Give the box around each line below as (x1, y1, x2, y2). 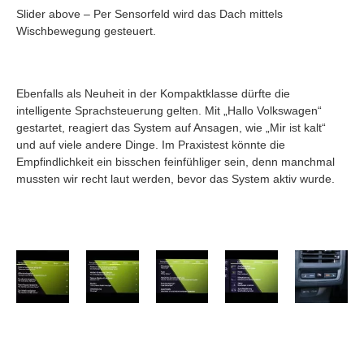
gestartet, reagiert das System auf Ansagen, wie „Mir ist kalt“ (16, 121, 326, 135)
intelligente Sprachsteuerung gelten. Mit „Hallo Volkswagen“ (16, 104, 322, 118)
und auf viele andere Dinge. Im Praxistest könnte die (16, 138, 285, 152)
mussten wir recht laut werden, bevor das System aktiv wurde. (16, 172, 335, 186)
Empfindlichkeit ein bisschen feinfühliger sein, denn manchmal (16, 155, 335, 169)
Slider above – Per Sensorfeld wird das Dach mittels (16, 7, 283, 21)
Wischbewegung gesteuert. (16, 24, 156, 38)
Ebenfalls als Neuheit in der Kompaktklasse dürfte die (16, 87, 290, 101)
